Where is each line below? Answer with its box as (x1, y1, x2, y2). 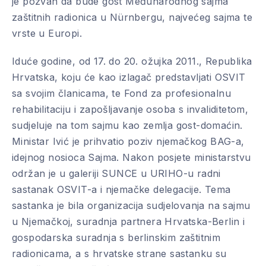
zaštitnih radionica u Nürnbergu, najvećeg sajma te (12, 11, 252, 23)
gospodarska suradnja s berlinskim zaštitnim (12, 232, 221, 243)
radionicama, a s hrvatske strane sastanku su (12, 248, 227, 259)
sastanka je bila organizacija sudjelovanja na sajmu (12, 199, 251, 211)
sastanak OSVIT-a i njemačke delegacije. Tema (12, 183, 231, 195)
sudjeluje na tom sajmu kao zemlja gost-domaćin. (12, 119, 243, 131)
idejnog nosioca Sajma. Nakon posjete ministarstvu (12, 151, 251, 163)
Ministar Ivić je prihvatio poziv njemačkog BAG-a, (12, 135, 245, 147)
